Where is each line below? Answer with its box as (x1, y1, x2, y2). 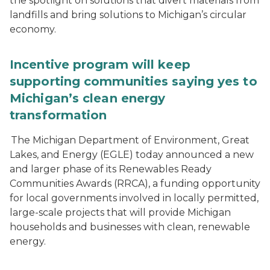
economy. (10, 24, 56, 35)
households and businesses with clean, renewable (10, 221, 250, 233)
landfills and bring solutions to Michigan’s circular (10, 9, 246, 20)
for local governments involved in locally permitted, (10, 192, 259, 204)
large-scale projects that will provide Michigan (10, 207, 231, 218)
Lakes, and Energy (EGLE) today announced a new (10, 149, 254, 160)
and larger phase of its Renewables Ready (10, 163, 212, 175)
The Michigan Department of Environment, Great (10, 134, 250, 146)
